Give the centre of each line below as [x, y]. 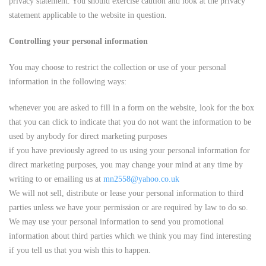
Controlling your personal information [78, 41]
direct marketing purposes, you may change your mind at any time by [126, 165]
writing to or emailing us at [56, 179]
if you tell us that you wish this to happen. [80, 250]
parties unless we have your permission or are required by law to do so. [129, 208]
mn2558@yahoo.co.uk [141, 179]
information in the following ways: [68, 82]
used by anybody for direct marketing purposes [88, 136]
